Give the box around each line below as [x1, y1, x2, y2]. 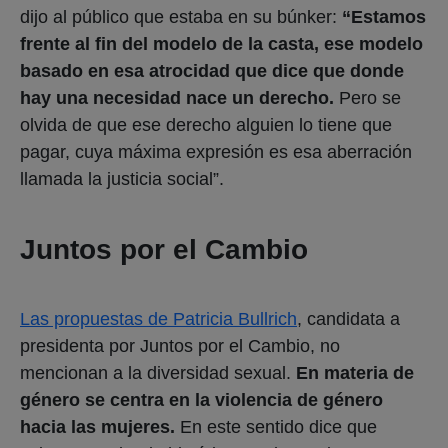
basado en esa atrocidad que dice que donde [20, 60, 404, 81]
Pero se [339, 87, 401, 108]
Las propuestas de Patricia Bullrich [20, 308, 297, 329]
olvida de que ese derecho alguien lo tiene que [20, 114, 392, 135]
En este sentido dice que [180, 416, 377, 437]
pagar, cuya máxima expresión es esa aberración [20, 141, 412, 162]
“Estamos [342, 6, 426, 27]
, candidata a [297, 308, 400, 329]
